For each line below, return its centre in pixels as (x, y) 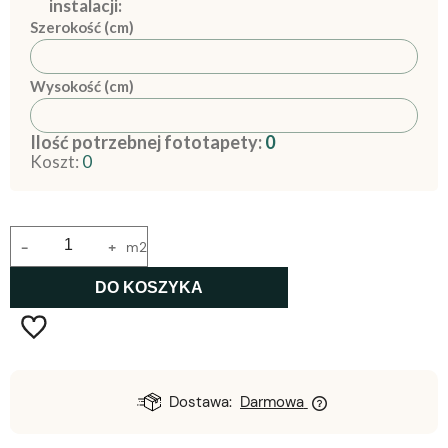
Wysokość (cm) (82, 86)
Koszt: (56, 162)
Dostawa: (201, 402)
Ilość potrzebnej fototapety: (147, 142)
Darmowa (271, 402)
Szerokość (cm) (82, 27)
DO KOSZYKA (149, 287)
